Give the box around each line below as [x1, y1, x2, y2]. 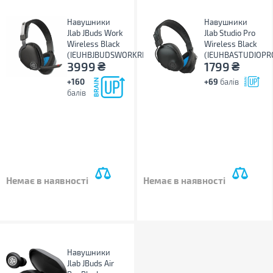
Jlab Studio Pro [204, 28, 256, 38]
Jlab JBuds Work [67, 28, 123, 38]
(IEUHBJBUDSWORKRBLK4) [67, 50, 163, 60]
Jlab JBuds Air [67, 258, 114, 268]
